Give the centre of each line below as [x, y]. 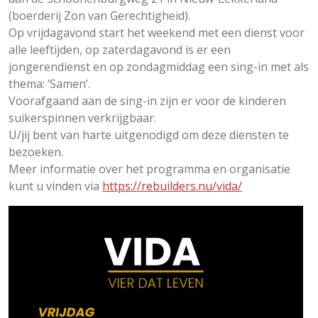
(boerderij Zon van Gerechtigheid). [99, 15]
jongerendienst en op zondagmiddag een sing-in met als [159, 66]
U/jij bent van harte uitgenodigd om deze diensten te [149, 135]
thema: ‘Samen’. [49, 83]
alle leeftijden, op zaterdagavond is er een [120, 49]
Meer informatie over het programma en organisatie [149, 169]
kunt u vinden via [55, 186]
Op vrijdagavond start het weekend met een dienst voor [157, 32]
